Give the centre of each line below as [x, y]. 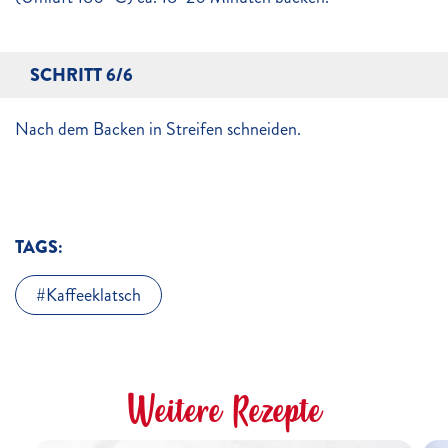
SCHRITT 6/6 [81, 75]
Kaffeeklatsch [93, 295]
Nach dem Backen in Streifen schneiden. [158, 129]
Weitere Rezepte [224, 410]
